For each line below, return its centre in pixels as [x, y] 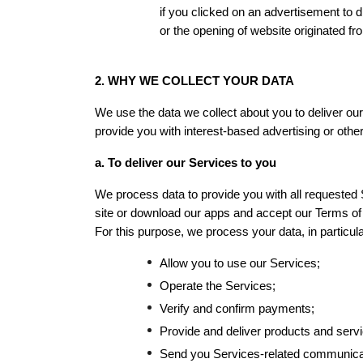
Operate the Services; [218, 286]
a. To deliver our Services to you [186, 163]
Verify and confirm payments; [237, 309]
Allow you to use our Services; [240, 263]
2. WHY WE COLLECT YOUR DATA [194, 81]
